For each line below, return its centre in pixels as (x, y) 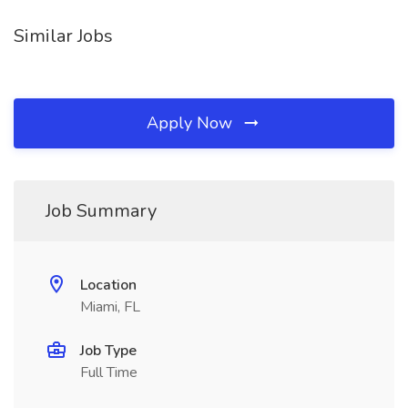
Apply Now (192, 123)
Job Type (108, 351)
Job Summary (101, 211)
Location (108, 285)
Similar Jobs (63, 36)
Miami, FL (110, 307)
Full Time (109, 372)
